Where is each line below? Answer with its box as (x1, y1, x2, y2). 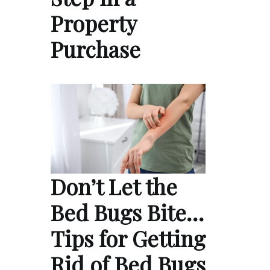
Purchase (51, 34, 140, 63)
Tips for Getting (51, 223, 206, 253)
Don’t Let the (51, 171, 177, 201)
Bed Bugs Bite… (51, 197, 204, 227)
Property (51, 8, 136, 37)
